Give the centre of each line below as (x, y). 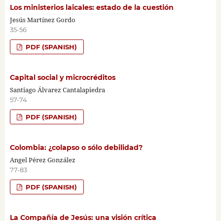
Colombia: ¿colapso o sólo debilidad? (76, 147)
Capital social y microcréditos (62, 77)
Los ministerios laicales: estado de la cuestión (92, 7)
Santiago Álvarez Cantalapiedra (57, 90)
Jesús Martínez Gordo (42, 19)
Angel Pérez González (42, 160)
